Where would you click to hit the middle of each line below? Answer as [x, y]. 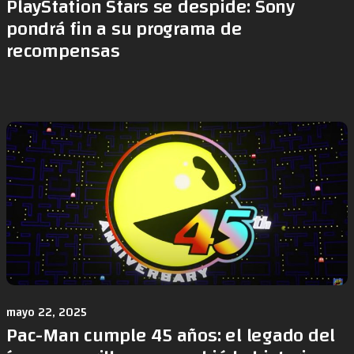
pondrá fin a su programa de [124, 29]
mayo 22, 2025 [47, 312]
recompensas [63, 51]
